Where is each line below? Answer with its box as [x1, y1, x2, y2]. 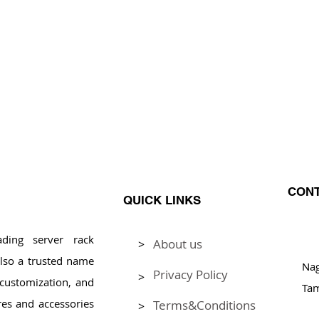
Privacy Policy [153, 266, 228, 283]
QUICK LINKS [123, 192, 201, 207]
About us [153, 235, 202, 252]
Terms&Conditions [153, 296, 256, 313]
